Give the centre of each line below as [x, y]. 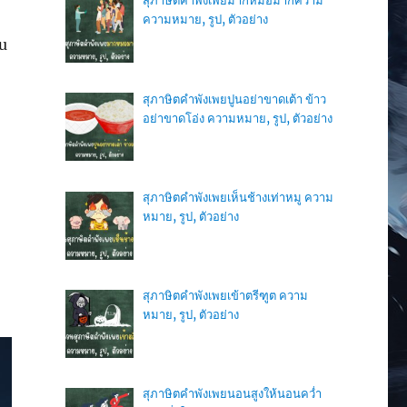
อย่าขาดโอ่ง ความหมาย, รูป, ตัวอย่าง [237, 118]
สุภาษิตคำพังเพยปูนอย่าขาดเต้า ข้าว [234, 99]
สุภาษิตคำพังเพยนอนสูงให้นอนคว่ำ [232, 393]
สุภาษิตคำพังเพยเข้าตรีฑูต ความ [225, 295]
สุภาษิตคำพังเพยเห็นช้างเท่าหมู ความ [238, 197]
